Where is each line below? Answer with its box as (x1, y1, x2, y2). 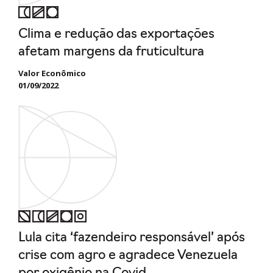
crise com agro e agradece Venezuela (18, 249, 238, 263)
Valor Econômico (18, 67, 86, 79)
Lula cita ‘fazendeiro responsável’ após (18, 232, 245, 245)
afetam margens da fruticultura (18, 45, 204, 58)
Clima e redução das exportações (18, 27, 214, 41)
